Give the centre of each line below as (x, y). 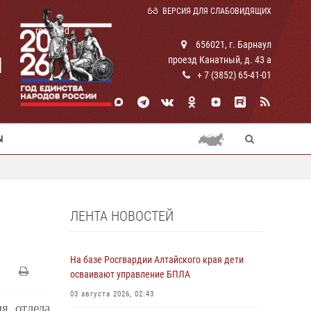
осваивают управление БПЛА (130, 274)
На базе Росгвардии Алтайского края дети (157, 260)
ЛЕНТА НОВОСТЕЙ (122, 216)
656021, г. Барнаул (233, 44)
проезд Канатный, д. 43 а (220, 60)
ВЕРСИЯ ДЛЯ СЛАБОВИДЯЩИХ (217, 11)
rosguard (52, 31)
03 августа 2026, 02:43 (112, 294)
